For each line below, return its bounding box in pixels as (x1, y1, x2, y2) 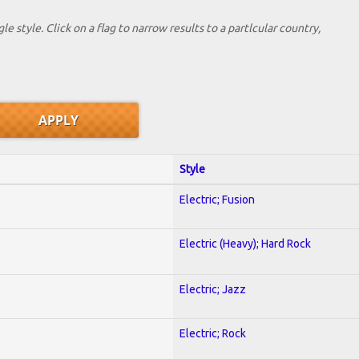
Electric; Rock (179, 326, 246, 340)
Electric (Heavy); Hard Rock (179, 236, 311, 250)
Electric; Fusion (179, 192, 255, 206)
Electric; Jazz (179, 282, 246, 296)
